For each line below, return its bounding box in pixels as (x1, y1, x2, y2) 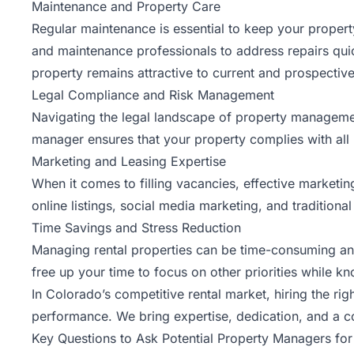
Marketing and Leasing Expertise (32, 153, 226, 170)
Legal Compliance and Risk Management (32, 87, 274, 104)
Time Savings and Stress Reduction (32, 220, 241, 236)
